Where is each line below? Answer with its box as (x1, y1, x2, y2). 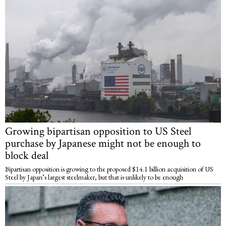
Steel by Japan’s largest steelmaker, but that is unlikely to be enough (5, 172, 183, 182)
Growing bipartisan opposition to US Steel (5, 124, 191, 139)
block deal (5, 148, 48, 163)
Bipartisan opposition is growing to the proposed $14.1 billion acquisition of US (5, 164, 213, 174)
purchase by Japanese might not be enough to (5, 136, 201, 151)
